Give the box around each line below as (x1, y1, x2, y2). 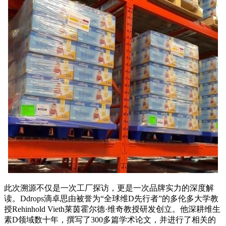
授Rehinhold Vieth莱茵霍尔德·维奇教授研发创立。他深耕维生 (4, 204, 220, 213)
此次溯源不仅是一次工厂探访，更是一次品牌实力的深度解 (4, 183, 214, 192)
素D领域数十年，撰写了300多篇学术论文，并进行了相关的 (4, 215, 216, 224)
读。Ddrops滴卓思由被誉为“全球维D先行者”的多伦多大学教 (4, 194, 218, 203)
